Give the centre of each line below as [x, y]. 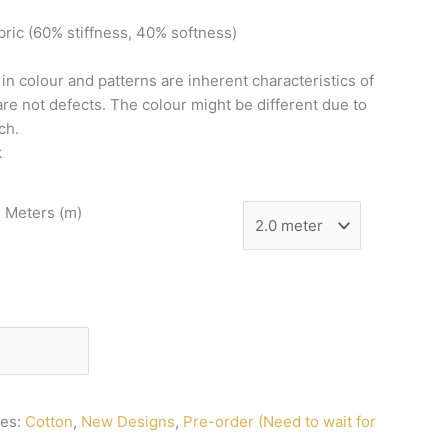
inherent [220, 81]
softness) [204, 33]
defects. [79, 105]
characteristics [306, 81]
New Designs [128, 422]
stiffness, [101, 33]
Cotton [49, 422]
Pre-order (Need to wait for [279, 422]
